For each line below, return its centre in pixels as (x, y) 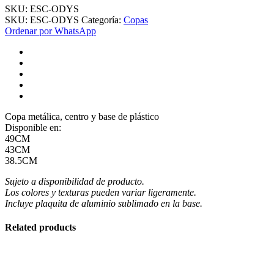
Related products (40, 227)
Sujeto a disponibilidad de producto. (75, 181)
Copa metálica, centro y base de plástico (82, 116)
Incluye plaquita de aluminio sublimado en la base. (104, 203)
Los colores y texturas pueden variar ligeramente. (101, 192)
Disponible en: (33, 127)
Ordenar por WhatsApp (50, 31)
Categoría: (102, 20)
